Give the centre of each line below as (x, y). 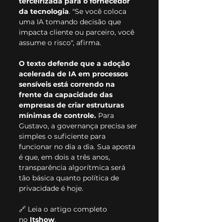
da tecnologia (44, 11)
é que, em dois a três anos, (65, 157)
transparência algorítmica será (73, 167)
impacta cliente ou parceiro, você (78, 32)
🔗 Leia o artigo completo (64, 209)
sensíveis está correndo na (68, 84)
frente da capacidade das (67, 94)
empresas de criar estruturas (72, 105)
